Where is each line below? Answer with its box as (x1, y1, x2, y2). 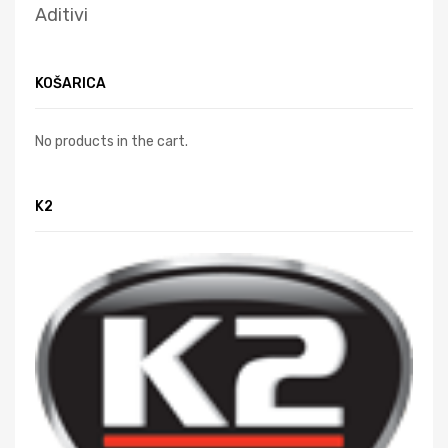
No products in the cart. (35, 132, 188, 149)
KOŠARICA (35, 74, 106, 91)
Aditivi (35, 3, 88, 26)
